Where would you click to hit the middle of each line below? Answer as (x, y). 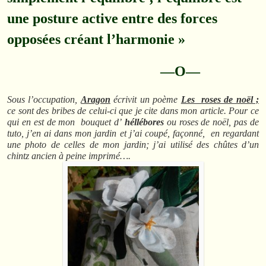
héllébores (144, 122)
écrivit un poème (145, 99)
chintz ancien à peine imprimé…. (69, 156)
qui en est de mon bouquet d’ (66, 122)
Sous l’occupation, (44, 99)
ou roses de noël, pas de (211, 122)
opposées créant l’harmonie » (96, 39)
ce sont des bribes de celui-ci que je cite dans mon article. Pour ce (133, 110)
